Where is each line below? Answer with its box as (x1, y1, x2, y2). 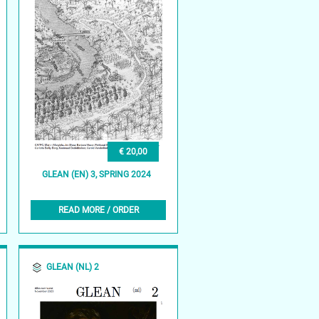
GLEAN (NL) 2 (46, 262, 100, 273)
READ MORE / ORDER (58, 204, 139, 215)
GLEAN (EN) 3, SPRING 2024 (42, 169, 152, 180)
